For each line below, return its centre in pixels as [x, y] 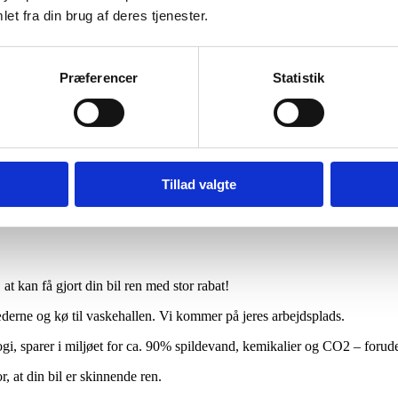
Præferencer [99, 77]
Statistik [298, 77]
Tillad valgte [199, 184]
